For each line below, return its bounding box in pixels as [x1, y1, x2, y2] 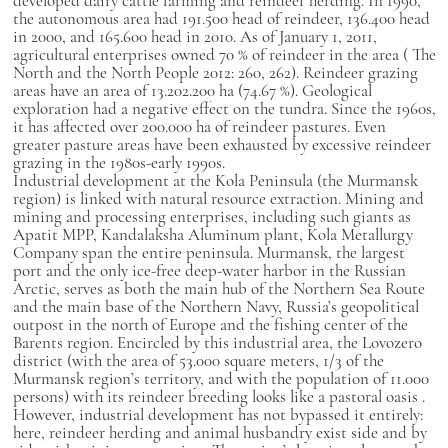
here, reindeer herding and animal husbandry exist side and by [12, 422, 427, 443]
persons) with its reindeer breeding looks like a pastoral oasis [12, 386, 422, 407]
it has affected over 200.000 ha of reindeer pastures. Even [12, 116, 386, 137]
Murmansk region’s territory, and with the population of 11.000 [12, 368, 429, 389]
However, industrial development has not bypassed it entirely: [12, 404, 423, 425]
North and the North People [12, 62, 203, 83]
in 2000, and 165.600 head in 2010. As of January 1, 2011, [12, 26, 377, 47]
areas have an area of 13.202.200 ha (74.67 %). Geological [12, 80, 372, 101]
